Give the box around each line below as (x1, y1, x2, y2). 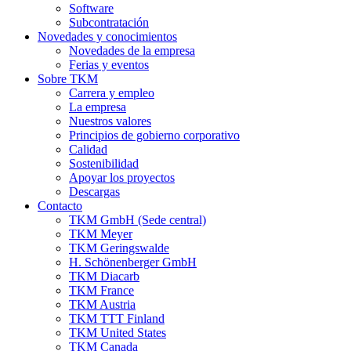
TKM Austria (69, 298, 136, 311)
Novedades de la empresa (69, 44, 195, 57)
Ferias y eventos (69, 58, 149, 71)
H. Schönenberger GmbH (69, 255, 197, 269)
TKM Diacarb (69, 270, 139, 283)
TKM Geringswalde (69, 241, 169, 255)
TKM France (69, 284, 134, 297)
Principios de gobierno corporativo (69, 128, 240, 142)
